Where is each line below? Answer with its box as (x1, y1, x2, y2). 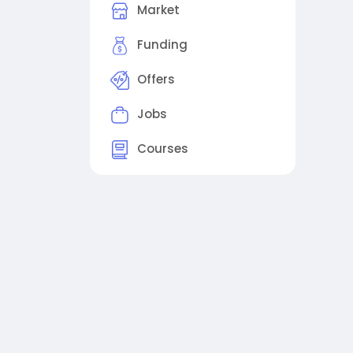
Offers (137, 71, 175, 88)
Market (137, 2, 180, 19)
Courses (137, 140, 188, 158)
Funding (137, 36, 188, 54)
